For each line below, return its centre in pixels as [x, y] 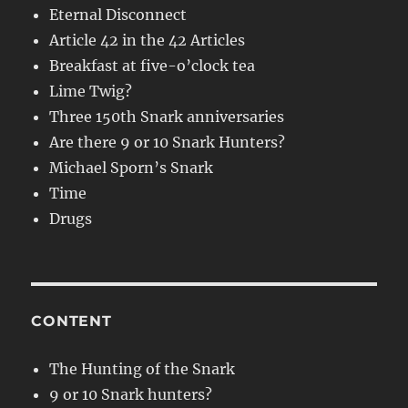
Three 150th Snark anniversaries [167, 117]
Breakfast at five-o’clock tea [153, 66]
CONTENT [71, 321]
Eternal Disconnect [118, 15]
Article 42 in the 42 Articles [148, 41]
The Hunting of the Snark [143, 369]
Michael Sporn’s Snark [132, 168]
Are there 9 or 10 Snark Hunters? [168, 143]
